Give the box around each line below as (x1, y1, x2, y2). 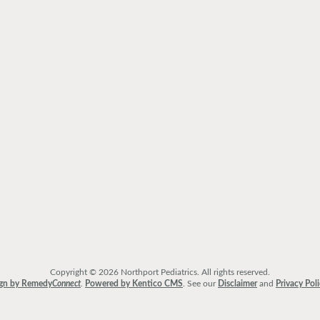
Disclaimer (218, 279, 257, 288)
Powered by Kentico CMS (85, 279, 183, 288)
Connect (52, 279, 81, 288)
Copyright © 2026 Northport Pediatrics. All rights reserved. (50, 267, 270, 276)
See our (187, 279, 218, 288)
